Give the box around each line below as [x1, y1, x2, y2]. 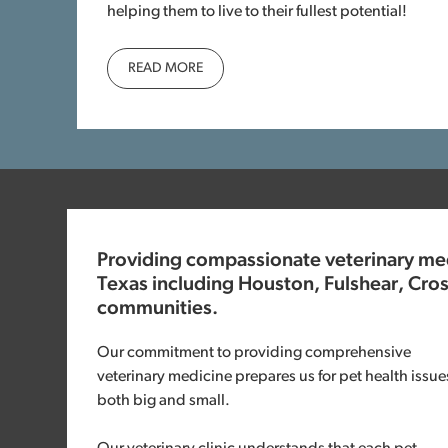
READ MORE [128, 61, 204, 76]
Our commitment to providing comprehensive [97, 345, 412, 361]
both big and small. [97, 393, 231, 409]
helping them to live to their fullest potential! [107, 4, 408, 20]
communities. [97, 299, 219, 319]
